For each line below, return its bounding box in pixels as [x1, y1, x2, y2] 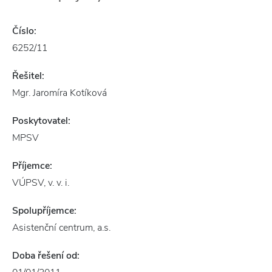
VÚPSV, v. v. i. [12, 176, 69, 189]
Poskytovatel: [12, 114, 70, 127]
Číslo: [12, 24, 36, 38]
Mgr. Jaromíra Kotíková [12, 86, 107, 100]
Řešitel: [12, 69, 44, 83]
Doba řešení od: [12, 249, 80, 262]
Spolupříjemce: [12, 204, 76, 217]
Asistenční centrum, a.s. [12, 221, 110, 234]
